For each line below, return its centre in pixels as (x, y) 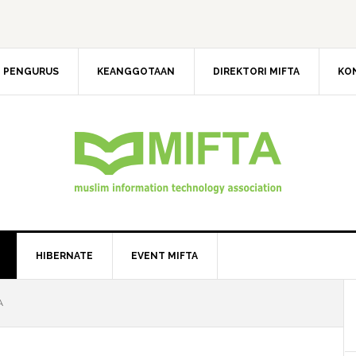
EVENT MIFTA (164, 256)
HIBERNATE (64, 256)
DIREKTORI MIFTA (256, 72)
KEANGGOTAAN (136, 72)
